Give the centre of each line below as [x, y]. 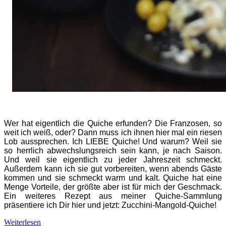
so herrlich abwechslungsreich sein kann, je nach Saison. [113, 151]
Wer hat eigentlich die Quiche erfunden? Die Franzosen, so [113, 124]
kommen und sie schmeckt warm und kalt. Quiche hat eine [113, 178]
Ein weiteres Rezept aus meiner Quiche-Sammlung [113, 196]
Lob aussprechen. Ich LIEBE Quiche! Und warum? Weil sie [113, 142]
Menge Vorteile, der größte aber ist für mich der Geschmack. [113, 187]
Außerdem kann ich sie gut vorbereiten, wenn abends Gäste [113, 169]
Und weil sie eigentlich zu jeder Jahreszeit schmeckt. [113, 160]
